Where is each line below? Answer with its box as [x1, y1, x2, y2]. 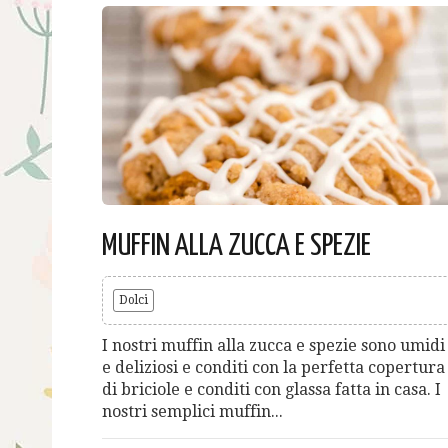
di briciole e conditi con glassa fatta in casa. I [102, 379, 441, 399]
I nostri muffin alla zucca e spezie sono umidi [102, 335, 445, 355]
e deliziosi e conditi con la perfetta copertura [102, 357, 445, 377]
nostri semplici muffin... [102, 401, 283, 421]
